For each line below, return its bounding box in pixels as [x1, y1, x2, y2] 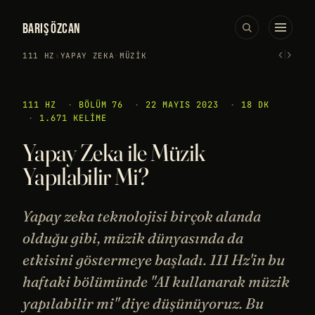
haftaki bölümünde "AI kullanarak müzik [22, 272, 290, 290]
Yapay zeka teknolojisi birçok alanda [22, 207, 261, 225]
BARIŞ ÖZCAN [22, 20, 81, 37]
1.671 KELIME [39, 112, 107, 124]
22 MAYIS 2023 [146, 99, 219, 110]
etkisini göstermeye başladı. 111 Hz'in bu [22, 250, 285, 269]
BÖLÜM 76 [78, 99, 124, 110]
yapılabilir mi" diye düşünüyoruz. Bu [22, 294, 264, 312]
